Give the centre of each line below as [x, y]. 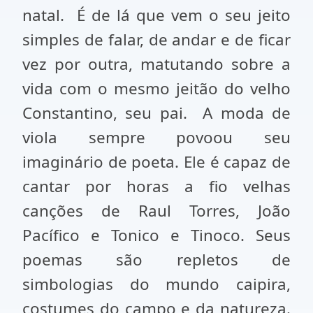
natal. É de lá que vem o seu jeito [156, 15]
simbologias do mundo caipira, [156, 284]
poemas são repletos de [156, 260]
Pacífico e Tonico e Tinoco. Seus [156, 235]
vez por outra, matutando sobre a [156, 64]
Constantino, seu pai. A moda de [156, 113]
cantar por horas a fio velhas [156, 186]
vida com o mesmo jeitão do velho [156, 88]
